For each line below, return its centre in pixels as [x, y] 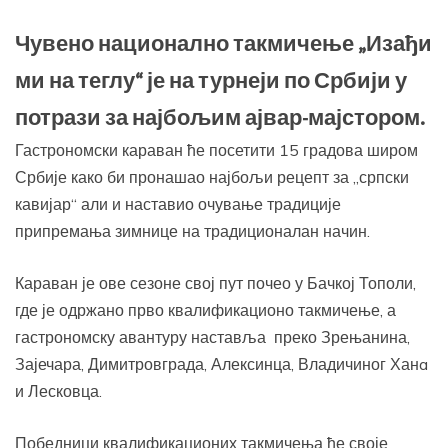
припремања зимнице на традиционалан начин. [192, 231]
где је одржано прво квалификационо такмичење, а [205, 310]
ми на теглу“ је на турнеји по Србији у [211, 82]
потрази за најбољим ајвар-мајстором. [220, 119]
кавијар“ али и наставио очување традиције [178, 204]
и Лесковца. [58, 391]
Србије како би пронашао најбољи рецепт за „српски [212, 177]
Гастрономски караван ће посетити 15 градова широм [216, 150]
